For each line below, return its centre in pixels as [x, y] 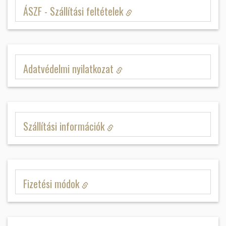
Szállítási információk [65, 126]
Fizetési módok [52, 184]
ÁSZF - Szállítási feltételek [74, 11]
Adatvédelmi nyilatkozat [70, 69]
